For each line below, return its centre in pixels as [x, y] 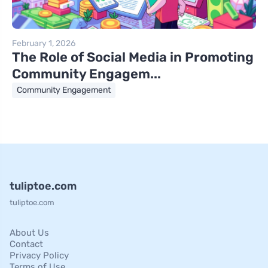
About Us [29, 233]
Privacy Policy [39, 256]
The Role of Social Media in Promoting [133, 57]
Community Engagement [64, 90]
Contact [26, 244]
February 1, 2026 [44, 44]
